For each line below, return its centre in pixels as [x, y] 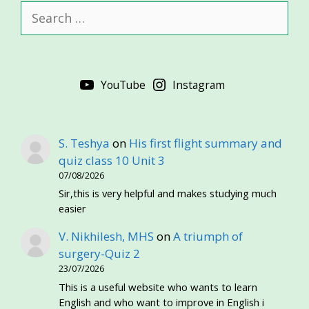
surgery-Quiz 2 [100, 254]
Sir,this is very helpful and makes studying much [168, 193]
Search [38, 9]
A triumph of [208, 237]
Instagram [199, 85]
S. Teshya [84, 143]
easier [73, 209]
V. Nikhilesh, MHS [107, 237]
